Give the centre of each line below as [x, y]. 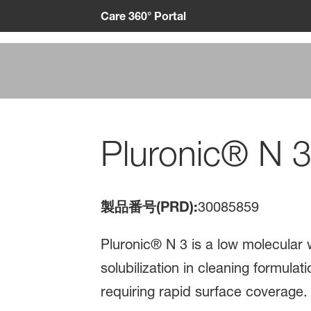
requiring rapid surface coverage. [204, 292]
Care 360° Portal [143, 16]
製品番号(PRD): [149, 207]
